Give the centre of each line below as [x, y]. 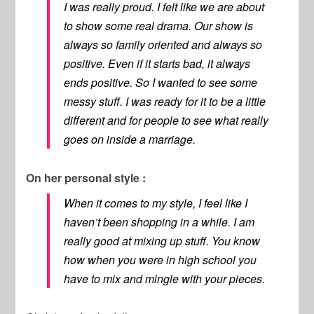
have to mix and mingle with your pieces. [165, 279]
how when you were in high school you [161, 260]
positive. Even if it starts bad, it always [157, 64]
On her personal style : [86, 178]
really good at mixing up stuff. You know [162, 241]
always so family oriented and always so [163, 45]
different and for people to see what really [166, 121]
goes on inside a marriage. [130, 139]
